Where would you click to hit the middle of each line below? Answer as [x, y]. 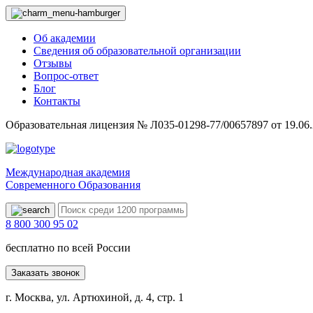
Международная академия [68, 172]
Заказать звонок [45, 273]
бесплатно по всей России [68, 248]
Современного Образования [73, 185]
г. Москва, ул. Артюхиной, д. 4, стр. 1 [95, 297]
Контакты [57, 101]
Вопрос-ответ [66, 76]
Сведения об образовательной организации [137, 51]
